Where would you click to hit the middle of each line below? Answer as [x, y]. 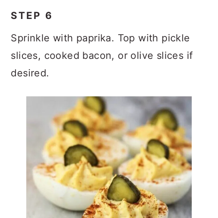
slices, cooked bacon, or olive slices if [102, 55]
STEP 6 [32, 16]
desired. [30, 73]
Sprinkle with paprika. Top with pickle [100, 38]
